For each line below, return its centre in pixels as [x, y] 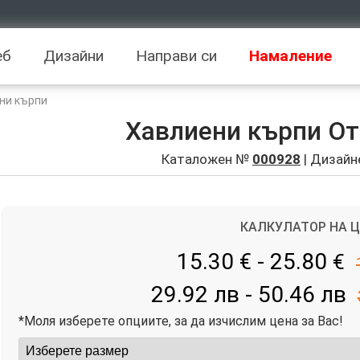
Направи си [176, 56]
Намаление [290, 56]
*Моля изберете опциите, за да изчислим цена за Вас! [180, 321]
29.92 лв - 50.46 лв [248, 294]
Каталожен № [207, 159]
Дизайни [74, 56]
